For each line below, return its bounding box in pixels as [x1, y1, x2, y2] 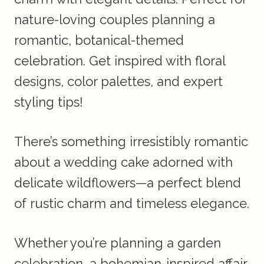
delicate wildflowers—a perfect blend [14, 175, 241, 191]
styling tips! [14, 94, 83, 110]
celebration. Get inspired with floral [14, 53, 225, 69]
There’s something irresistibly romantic [14, 134, 248, 150]
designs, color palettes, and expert [14, 74, 223, 90]
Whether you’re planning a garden [14, 235, 221, 251]
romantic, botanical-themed [14, 32, 184, 48]
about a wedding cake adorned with [14, 154, 233, 170]
